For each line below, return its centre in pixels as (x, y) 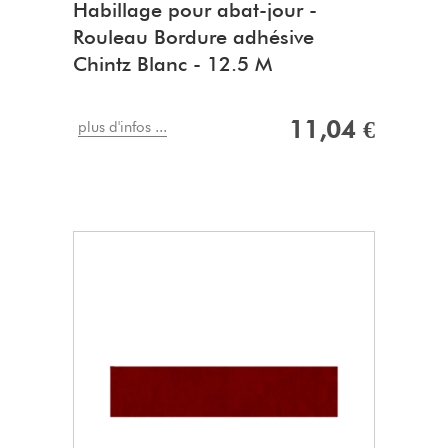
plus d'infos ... (122, 127)
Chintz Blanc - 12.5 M (172, 64)
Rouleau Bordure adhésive (193, 37)
